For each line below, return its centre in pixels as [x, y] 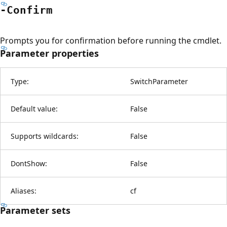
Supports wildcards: [45, 136]
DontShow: [29, 163]
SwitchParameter [159, 81]
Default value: [34, 108]
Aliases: [24, 191]
